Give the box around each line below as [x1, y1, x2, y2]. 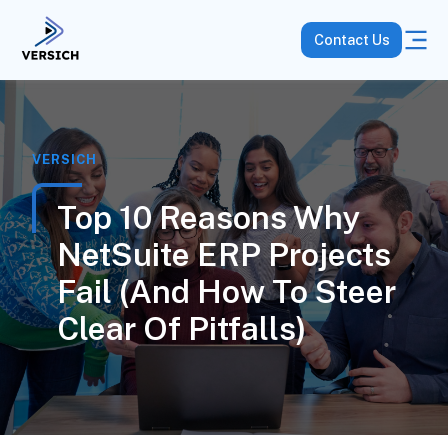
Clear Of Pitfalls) [56, 310, 306, 347]
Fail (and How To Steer [56, 273, 396, 310]
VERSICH [31, 152, 97, 167]
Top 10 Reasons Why [56, 199, 360, 236]
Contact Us [313, 31, 390, 49]
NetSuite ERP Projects [56, 236, 391, 273]
